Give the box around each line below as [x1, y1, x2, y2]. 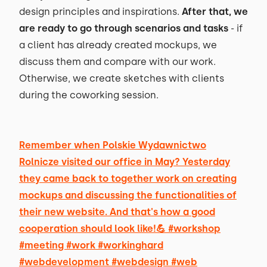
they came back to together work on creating [19, 173, 237, 184]
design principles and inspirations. [19, 6, 182, 17]
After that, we [182, 6, 248, 17]
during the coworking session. [19, 89, 161, 101]
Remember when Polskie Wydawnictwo [19, 139, 206, 151]
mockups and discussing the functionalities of [19, 190, 237, 201]
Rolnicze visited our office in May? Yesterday [19, 156, 230, 167]
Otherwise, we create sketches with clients [19, 73, 224, 84]
